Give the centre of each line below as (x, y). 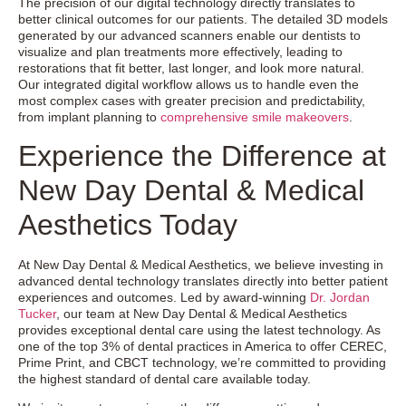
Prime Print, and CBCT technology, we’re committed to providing (202, 362)
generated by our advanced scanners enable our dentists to (189, 36)
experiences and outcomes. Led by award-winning (164, 297)
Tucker (37, 313)
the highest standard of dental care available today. (164, 378)
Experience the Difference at (202, 155)
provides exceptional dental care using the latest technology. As (199, 329)
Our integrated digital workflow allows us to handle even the (188, 85)
